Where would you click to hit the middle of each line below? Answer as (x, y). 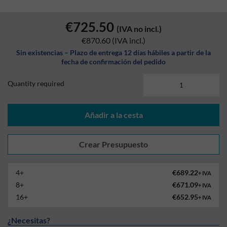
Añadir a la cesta (113, 115)
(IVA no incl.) (139, 29)
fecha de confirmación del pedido (113, 62)
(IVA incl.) (129, 40)
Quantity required (36, 83)
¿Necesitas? (29, 220)
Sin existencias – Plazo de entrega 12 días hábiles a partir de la (113, 52)
